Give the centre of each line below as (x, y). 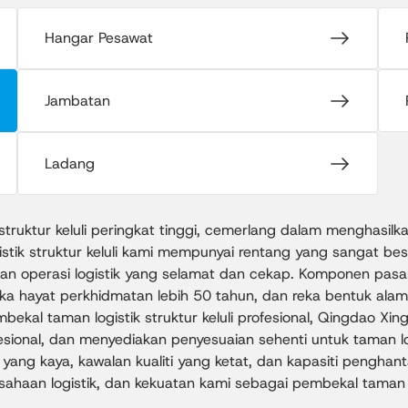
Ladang (70, 163)
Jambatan (78, 100)
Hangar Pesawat (99, 38)
